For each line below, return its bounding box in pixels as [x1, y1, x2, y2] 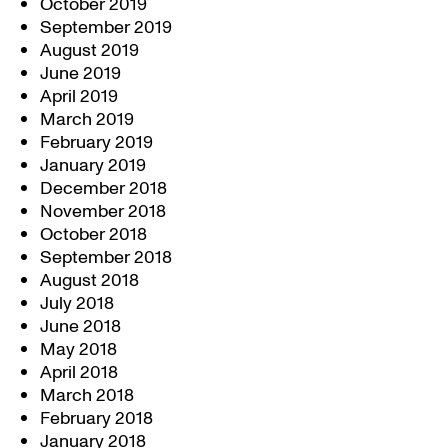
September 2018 [40, 245, 172, 270]
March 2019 [40, 107, 134, 132]
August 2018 [40, 268, 139, 293]
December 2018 [40, 176, 167, 201]
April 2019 [40, 84, 118, 109]
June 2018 [40, 314, 121, 339]
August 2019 [40, 38, 139, 63]
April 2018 [40, 360, 118, 385]
